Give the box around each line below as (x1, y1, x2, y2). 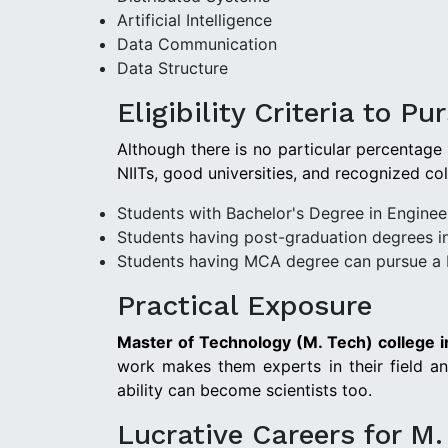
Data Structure (117, 57, 228, 78)
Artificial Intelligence (117, 9, 272, 30)
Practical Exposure (117, 288, 372, 322)
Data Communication (117, 33, 277, 54)
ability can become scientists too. (117, 379, 372, 400)
